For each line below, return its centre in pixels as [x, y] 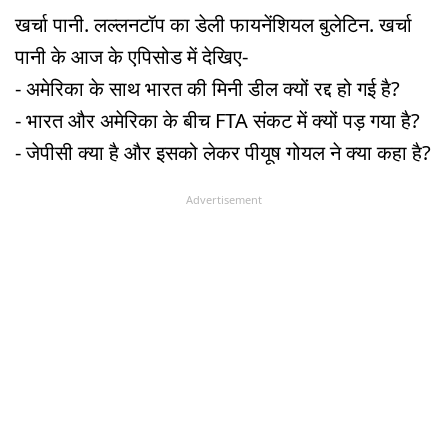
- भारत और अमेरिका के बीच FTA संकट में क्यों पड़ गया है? [217, 120]
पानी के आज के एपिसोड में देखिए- [131, 56]
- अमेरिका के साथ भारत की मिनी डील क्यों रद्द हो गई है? [212, 88]
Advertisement [224, 199]
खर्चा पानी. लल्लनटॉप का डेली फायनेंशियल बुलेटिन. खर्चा [213, 24]
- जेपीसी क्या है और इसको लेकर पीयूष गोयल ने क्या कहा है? [223, 152]
